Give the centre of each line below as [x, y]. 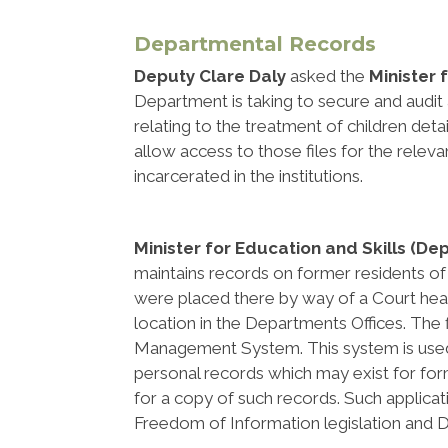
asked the [328, 76]
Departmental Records [255, 44]
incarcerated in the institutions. [249, 176]
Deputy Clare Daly [210, 76]
